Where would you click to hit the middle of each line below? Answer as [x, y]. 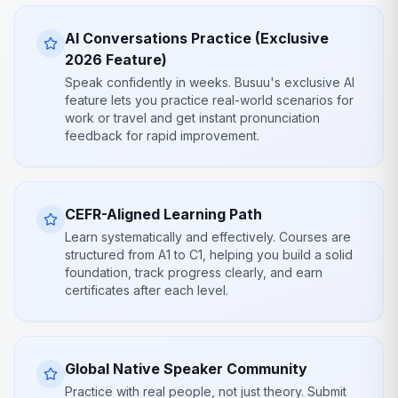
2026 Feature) [116, 60]
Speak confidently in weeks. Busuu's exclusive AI [210, 82]
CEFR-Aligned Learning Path [163, 214]
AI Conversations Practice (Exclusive [197, 38]
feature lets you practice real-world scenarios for [209, 100]
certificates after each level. [147, 290]
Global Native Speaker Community [186, 369]
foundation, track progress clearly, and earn [194, 272]
